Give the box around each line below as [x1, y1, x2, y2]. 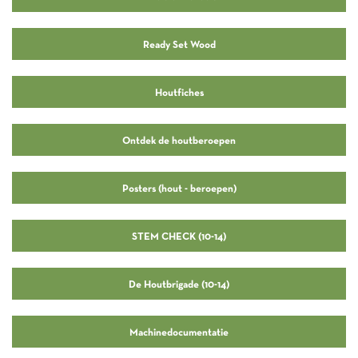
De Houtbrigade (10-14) [129, 276, 229, 290]
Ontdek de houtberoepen [122, 133, 236, 146]
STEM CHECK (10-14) [132, 229, 226, 242]
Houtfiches [154, 85, 204, 98]
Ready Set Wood [142, 37, 216, 50]
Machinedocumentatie [129, 324, 229, 338]
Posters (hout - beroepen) [121, 181, 237, 194]
